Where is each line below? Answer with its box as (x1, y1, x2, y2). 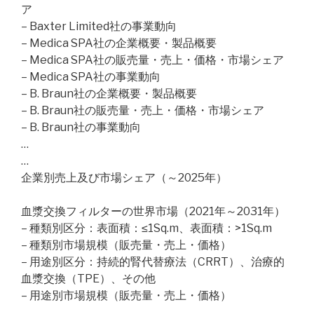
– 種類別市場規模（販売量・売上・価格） (21, 238, 231, 252)
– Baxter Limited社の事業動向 (21, 20, 177, 33)
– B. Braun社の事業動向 (21, 121, 141, 134)
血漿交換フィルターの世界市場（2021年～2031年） (21, 205, 285, 218)
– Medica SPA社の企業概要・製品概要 (21, 36, 217, 50)
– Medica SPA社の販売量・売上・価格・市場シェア (21, 53, 284, 67)
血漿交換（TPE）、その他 (21, 272, 156, 285)
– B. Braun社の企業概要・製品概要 (21, 87, 197, 100)
